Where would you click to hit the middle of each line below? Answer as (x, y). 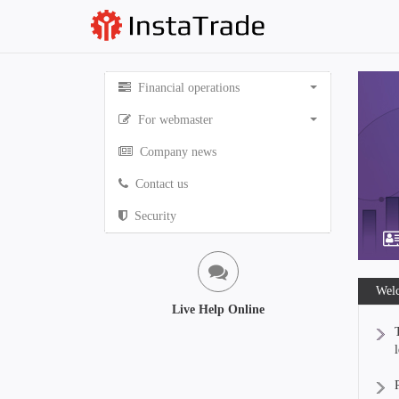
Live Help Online (218, 309)
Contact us (160, 184)
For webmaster (174, 120)
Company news (176, 152)
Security (154, 216)
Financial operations (187, 88)
